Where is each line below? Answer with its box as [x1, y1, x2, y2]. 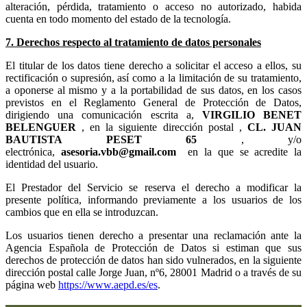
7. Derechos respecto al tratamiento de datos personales [5, 36, 261, 48]
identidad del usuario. [5, 158, 98, 170]
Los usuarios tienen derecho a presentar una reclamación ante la [5, 229, 302, 241]
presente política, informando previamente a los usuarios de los [5, 193, 302, 206]
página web [5, 278, 58, 291]
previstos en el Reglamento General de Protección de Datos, [5, 96, 302, 108]
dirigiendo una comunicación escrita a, [5, 108, 202, 121]
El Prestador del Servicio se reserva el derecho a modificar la [5, 181, 302, 193]
